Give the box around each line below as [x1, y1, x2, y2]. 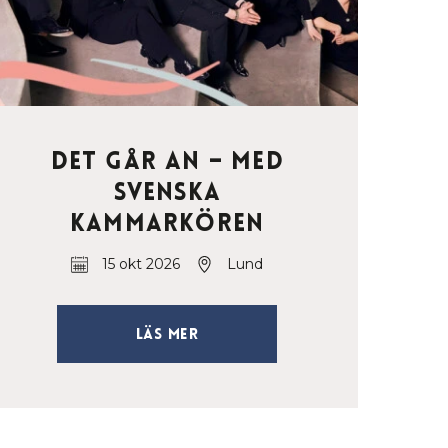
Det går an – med [50, 146, 284, 177]
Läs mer [135, 324, 199, 345]
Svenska [113, 177, 221, 208]
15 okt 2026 [102, 255, 181, 274]
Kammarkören [70, 208, 265, 239]
